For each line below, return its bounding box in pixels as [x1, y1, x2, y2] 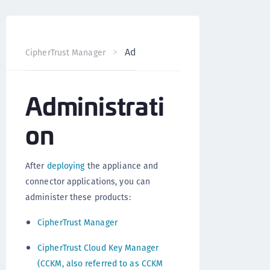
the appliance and [84, 160, 159, 172]
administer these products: [25, 191, 131, 203]
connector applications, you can [25, 175, 151, 187]
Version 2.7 [210, 46, 253, 58]
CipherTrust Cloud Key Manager [37, 242, 159, 254]
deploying [46, 160, 85, 172]
